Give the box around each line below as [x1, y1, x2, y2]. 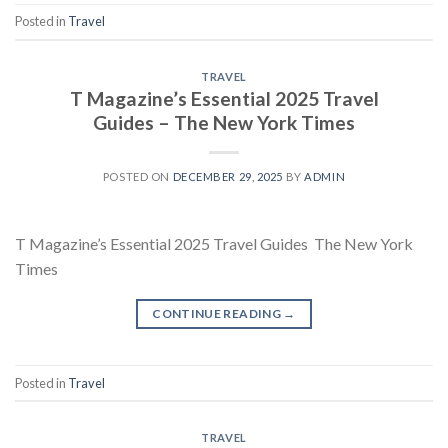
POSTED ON [102, 170, 173, 184]
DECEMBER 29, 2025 [172, 170, 284, 184]
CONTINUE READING [152, 306, 284, 322]
